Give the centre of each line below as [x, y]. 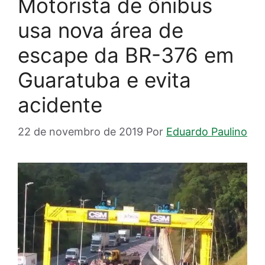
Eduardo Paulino [207, 132]
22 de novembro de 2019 [80, 132]
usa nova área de [101, 30]
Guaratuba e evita [104, 80]
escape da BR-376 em [126, 55]
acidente [60, 105]
